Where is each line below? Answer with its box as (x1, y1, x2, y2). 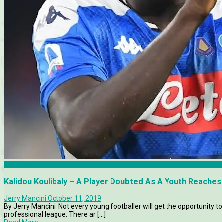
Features (4, 161, 32, 169)
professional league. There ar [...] (4, 210, 106, 218)
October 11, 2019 (48, 194, 101, 202)
